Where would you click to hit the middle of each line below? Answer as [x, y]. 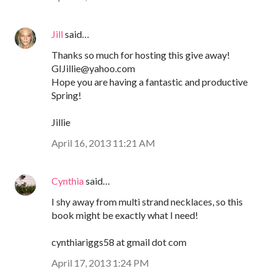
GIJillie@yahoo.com [93, 68]
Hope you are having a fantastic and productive [150, 81]
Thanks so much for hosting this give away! [141, 54]
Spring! [66, 95]
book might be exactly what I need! [125, 215]
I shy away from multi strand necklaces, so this [147, 201]
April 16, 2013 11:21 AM [103, 143]
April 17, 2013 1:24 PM [100, 262]
